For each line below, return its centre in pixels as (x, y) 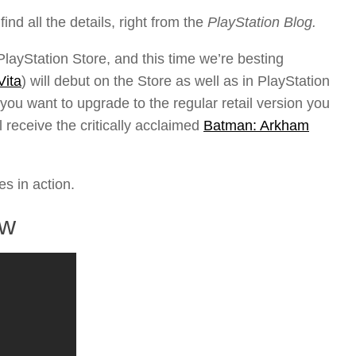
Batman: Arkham (256, 126)
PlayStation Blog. (262, 23)
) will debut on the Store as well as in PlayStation (176, 81)
